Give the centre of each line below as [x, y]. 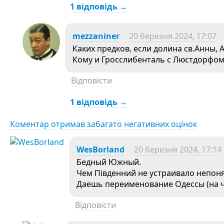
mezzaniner [96, 36]
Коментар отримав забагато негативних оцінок [103, 124]
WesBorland [100, 150]
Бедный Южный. [109, 162]
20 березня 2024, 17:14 [178, 150]
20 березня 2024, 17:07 [173, 36]
